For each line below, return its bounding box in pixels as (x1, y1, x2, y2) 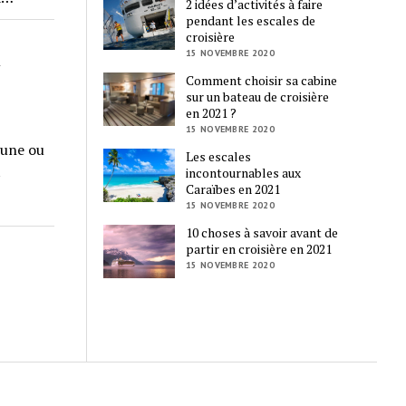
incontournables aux (186, 164, 302, 182)
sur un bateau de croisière (186, 88, 330, 106)
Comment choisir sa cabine (186, 72, 338, 90)
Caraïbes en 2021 (186, 180, 281, 198)
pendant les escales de (186, 12, 316, 30)
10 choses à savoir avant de (186, 224, 339, 242)
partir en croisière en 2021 (186, 240, 333, 258)
